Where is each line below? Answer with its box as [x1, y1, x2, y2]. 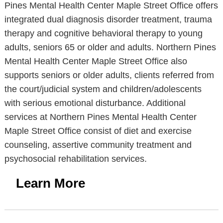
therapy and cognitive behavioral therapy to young [4, 28, 203, 38]
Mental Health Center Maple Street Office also [4, 56, 187, 66]
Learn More [15, 176, 85, 191]
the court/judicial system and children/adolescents [4, 84, 202, 94]
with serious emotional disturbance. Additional [4, 98, 186, 108]
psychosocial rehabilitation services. [4, 154, 147, 164]
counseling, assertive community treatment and [4, 140, 192, 150]
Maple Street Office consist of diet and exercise [4, 126, 192, 136]
